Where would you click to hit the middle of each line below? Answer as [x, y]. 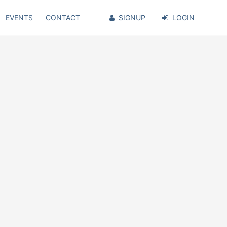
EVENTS [19, 17]
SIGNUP [132, 17]
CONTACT [63, 17]
